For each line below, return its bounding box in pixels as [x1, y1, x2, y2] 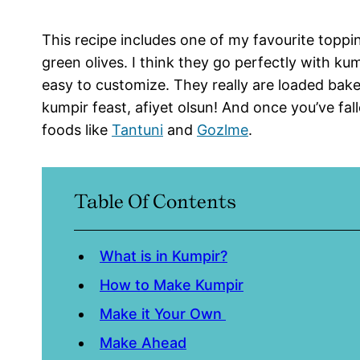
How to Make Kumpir [100, 276, 243, 294]
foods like [42, 121, 112, 139]
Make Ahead [100, 334, 186, 352]
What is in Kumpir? [100, 247, 227, 265]
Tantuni [112, 121, 163, 139]
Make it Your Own [100, 305, 226, 323]
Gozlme [197, 121, 248, 139]
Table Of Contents [74, 190, 236, 214]
